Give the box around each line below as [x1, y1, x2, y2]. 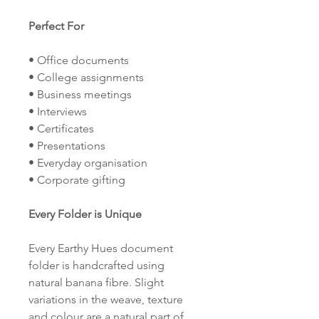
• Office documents [28, 53, 129, 67]
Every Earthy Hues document [28, 241, 173, 255]
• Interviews [28, 105, 87, 118]
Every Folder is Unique [28, 207, 142, 221]
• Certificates [28, 122, 94, 135]
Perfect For [28, 19, 84, 33]
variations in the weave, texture [28, 293, 183, 306]
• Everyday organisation [28, 156, 147, 169]
